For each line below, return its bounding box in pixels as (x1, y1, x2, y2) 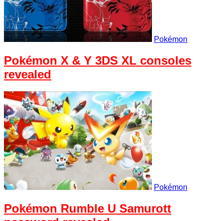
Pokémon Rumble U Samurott (4, 201, 171, 215)
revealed (4, 68, 51, 81)
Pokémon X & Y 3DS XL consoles (4, 54, 191, 68)
